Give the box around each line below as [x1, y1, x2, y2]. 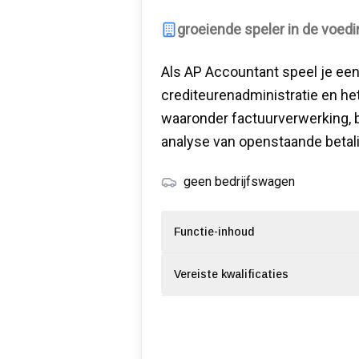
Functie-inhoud [174, 224, 254, 238]
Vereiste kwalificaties [174, 267, 288, 280]
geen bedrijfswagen [184, 173, 295, 189]
